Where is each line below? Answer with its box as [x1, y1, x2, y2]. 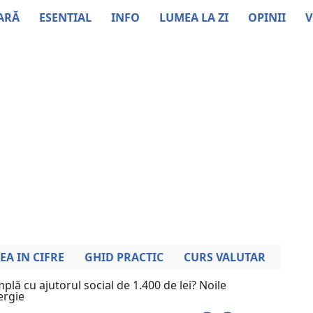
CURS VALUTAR [184, 249, 265, 265]
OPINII [248, 9, 286, 25]
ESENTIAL [39, 9, 92, 25]
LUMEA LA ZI [159, 9, 228, 25]
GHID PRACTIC [85, 249, 163, 265]
